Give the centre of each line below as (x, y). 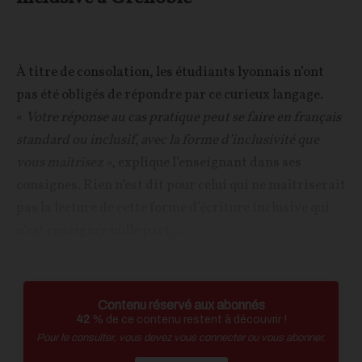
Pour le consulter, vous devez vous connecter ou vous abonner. (181, 338)
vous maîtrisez (60, 163)
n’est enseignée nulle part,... (101, 231)
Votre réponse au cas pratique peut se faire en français (183, 118)
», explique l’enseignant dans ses (202, 163)
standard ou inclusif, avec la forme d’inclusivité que (168, 140)
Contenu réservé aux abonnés (181, 305)
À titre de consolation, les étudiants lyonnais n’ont (170, 72)
